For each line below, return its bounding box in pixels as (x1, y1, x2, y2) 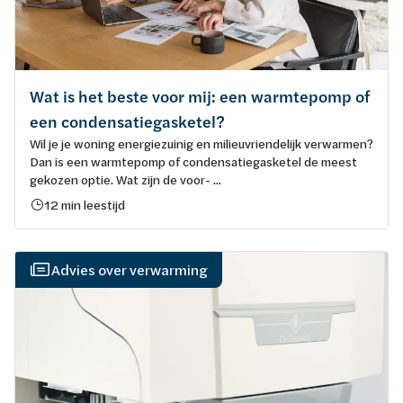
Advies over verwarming (51, 260, 208, 279)
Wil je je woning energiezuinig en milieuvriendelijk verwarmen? (30, 135, 373, 152)
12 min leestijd (44, 196, 125, 213)
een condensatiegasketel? (30, 111, 225, 133)
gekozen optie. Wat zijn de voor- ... (30, 171, 221, 188)
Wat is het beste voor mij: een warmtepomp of (30, 85, 370, 108)
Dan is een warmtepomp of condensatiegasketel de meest (30, 153, 357, 170)
